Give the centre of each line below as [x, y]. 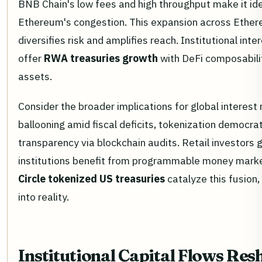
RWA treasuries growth [101, 58]
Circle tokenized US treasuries [92, 178]
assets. [35, 76]
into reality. [44, 196]
